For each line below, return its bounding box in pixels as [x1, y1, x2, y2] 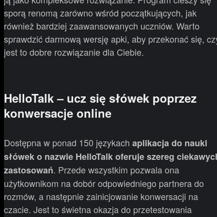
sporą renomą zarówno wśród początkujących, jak [4, 6, 197, 19]
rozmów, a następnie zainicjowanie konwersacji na [4, 190, 198, 203]
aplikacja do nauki [132, 137, 207, 150]
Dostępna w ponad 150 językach [4, 136, 132, 149]
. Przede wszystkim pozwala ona [53, 163, 179, 176]
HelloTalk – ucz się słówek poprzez [4, 90, 197, 107]
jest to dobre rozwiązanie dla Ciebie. [4, 46, 144, 59]
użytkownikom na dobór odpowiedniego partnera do [4, 177, 204, 190]
